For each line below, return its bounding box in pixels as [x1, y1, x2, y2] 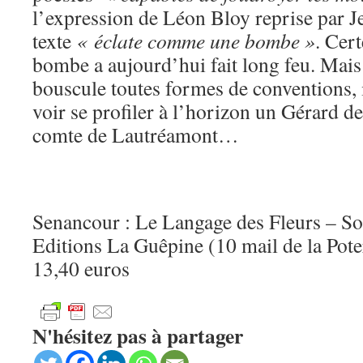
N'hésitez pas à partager [32, 320, 243, 351]
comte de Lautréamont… [32, 121, 239, 148]
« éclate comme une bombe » [76, 27, 315, 54]
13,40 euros [32, 254, 130, 282]
